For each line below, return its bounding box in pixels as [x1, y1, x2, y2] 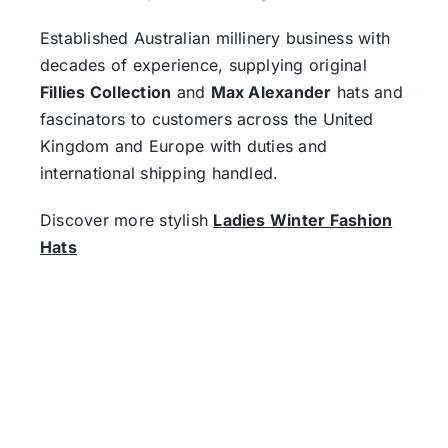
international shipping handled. [39, 162, 279, 183]
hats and [331, 81, 403, 102]
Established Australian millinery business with [39, 27, 391, 48]
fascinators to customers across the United [39, 108, 374, 129]
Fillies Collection [39, 81, 172, 102]
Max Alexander [210, 81, 332, 102]
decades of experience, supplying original [39, 54, 367, 75]
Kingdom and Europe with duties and [39, 135, 328, 156]
